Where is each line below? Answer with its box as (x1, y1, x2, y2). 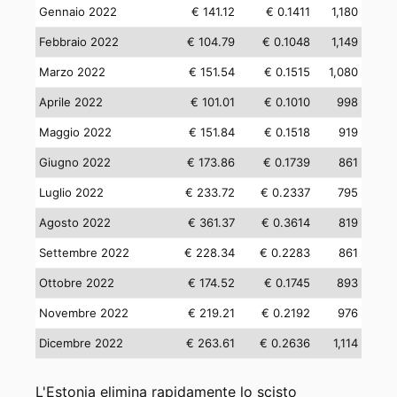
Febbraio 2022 (39, 35, 119, 49)
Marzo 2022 (39, 65, 105, 79)
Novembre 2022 (39, 306, 128, 320)
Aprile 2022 (39, 95, 103, 109)
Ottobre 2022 (39, 276, 114, 290)
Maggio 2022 (39, 125, 112, 139)
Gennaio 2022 (39, 4, 117, 19)
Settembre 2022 (39, 245, 129, 260)
